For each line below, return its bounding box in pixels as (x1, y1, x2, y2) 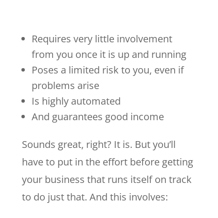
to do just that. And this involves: (21, 190, 170, 204)
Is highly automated (31, 94, 121, 108)
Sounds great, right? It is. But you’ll (21, 138, 176, 151)
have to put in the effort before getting (21, 155, 193, 169)
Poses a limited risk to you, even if (31, 63, 184, 77)
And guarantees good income (31, 110, 164, 124)
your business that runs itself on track (21, 173, 192, 186)
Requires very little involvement (31, 32, 172, 46)
